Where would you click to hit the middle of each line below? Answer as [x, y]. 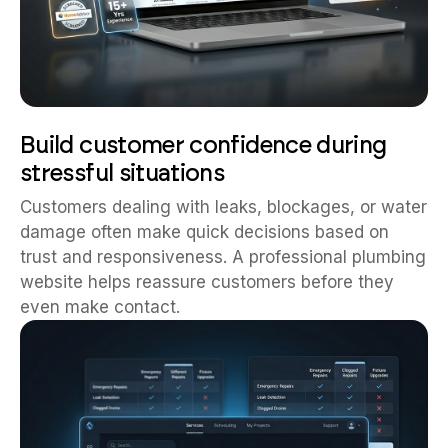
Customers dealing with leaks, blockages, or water [223, 207]
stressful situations [122, 172]
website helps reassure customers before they [207, 282]
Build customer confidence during [203, 144]
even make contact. [100, 307]
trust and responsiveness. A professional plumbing [223, 257]
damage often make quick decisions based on [204, 232]
